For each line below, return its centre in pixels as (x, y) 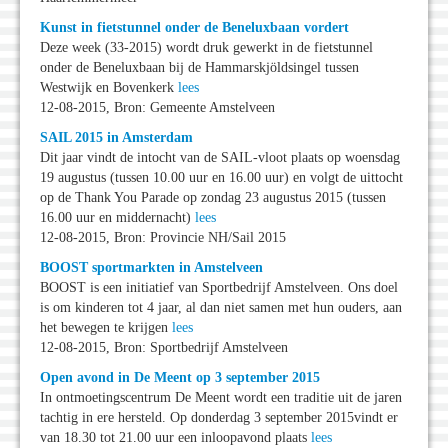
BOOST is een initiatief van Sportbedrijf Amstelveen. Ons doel (219, 288)
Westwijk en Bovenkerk (109, 88)
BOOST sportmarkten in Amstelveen (151, 268)
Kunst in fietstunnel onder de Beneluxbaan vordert (194, 28)
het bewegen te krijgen (106, 328)
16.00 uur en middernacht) (117, 218)
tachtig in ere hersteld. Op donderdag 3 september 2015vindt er (219, 418)
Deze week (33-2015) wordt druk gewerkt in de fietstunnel (206, 48)
